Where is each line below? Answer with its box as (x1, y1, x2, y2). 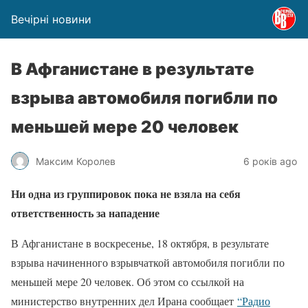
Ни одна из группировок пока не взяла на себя (11, 186, 241, 201)
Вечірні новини (11, 12, 91, 26)
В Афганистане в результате (11, 59, 254, 79)
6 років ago (243, 155, 297, 167)
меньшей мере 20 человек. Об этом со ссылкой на (11, 274, 244, 289)
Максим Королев (36, 155, 115, 167)
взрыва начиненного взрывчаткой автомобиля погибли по (11, 255, 285, 269)
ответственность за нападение (11, 205, 159, 221)
